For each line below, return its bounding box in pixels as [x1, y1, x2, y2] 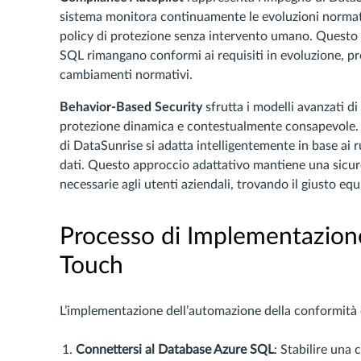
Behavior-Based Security [60, 101, 202, 114]
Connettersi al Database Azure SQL [76, 343, 274, 356]
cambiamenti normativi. [60, 68, 193, 81]
